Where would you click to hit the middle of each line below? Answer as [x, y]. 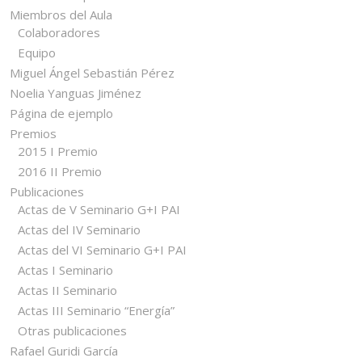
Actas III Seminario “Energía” [96, 311]
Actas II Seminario [67, 290]
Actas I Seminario [65, 270]
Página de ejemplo [61, 114]
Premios [33, 134]
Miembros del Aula [61, 15]
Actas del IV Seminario [79, 230]
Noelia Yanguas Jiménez [76, 93]
